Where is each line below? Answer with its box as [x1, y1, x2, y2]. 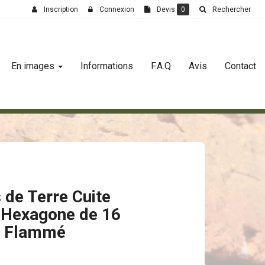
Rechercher [212, 5, 251, 14]
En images [11, 60, 57, 72]
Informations [80, 60, 133, 72]
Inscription [43, 5, 78, 14]
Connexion [99, 5, 134, 14]
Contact [225, 60, 256, 72]
